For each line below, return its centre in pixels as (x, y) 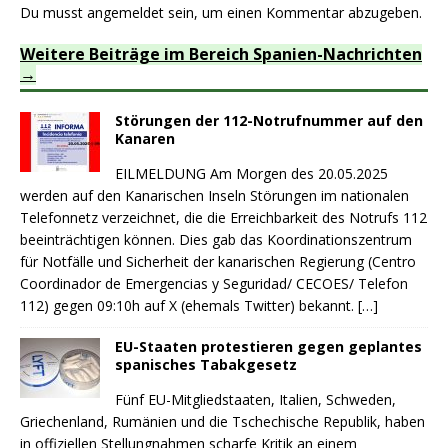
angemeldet (125, 12)
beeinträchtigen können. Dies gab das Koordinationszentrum (216, 239)
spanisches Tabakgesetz (206, 364)
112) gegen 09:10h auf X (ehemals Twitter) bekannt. (189, 305)
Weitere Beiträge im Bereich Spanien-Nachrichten (221, 54)
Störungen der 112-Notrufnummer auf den (269, 120)
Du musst (53, 12)
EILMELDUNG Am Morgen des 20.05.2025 (251, 173)
